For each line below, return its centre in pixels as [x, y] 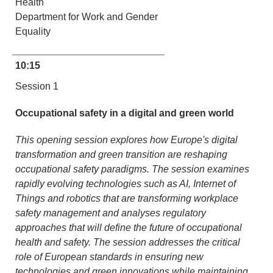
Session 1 [37, 86]
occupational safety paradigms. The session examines [132, 169]
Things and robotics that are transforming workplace [127, 198]
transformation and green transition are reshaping [121, 154]
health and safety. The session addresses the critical [128, 242]
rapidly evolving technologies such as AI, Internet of [126, 184]
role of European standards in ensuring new [109, 257]
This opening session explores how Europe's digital [126, 140]
